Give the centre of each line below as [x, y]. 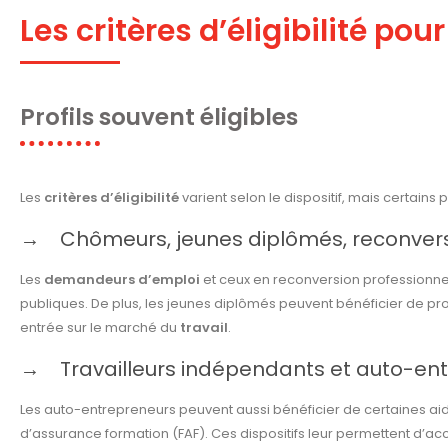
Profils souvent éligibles [159, 117]
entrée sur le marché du [100, 328]
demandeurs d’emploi [122, 280]
